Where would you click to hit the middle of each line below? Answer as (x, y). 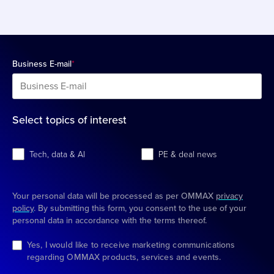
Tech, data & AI (57, 155)
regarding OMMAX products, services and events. (124, 257)
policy (23, 209)
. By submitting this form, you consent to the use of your (140, 209)
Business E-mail (42, 64)
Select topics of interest (69, 120)
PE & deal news (187, 155)
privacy (229, 196)
